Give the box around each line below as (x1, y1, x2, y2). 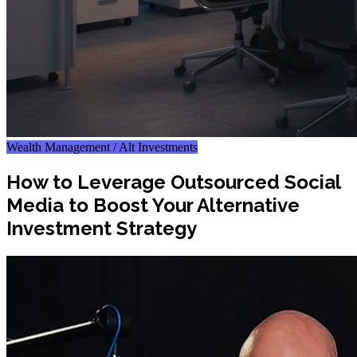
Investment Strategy (6, 216, 197, 240)
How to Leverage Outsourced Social (6, 170, 340, 194)
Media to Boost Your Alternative (6, 193, 300, 217)
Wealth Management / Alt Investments (6, 140, 198, 154)
